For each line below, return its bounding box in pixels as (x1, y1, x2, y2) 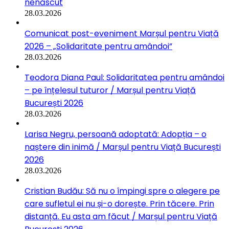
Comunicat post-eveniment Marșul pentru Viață (25, 27, 219, 39)
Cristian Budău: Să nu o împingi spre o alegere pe (25, 185, 220, 197)
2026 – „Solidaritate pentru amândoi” (25, 40, 172, 52)
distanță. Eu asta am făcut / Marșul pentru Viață (25, 210, 217, 222)
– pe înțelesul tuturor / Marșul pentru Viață (25, 84, 196, 96)
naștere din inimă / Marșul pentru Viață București (25, 141, 221, 153)
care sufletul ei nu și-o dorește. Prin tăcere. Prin (25, 197, 214, 210)
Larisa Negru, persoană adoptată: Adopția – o (25, 128, 207, 140)
